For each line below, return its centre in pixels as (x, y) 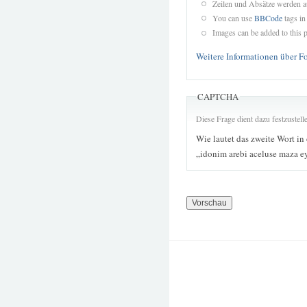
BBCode (268, 17)
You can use (233, 17)
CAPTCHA (218, 96)
